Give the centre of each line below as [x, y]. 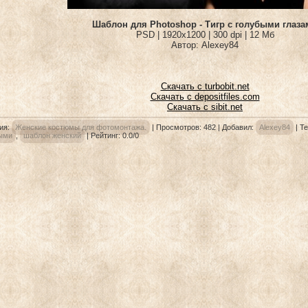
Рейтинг [104, 135]
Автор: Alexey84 [205, 45]
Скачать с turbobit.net [205, 86]
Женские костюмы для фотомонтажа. [80, 127]
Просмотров [177, 127]
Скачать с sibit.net [205, 107]
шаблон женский [52, 135]
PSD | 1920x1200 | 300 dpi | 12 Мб [205, 35]
